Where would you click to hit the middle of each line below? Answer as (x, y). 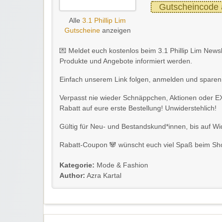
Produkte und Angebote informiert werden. (126, 61)
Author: (72, 176)
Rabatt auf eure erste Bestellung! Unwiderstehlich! (138, 109)
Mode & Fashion (122, 166)
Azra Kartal (103, 176)
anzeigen (115, 31)
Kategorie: (77, 166)
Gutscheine (82, 31)
